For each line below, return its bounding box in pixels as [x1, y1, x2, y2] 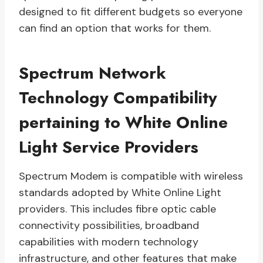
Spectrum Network [19, 61, 166, 86]
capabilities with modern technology [19, 235, 198, 249]
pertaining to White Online [19, 110, 228, 135]
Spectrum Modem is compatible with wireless [19, 169, 243, 184]
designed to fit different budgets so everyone [19, 5, 242, 19]
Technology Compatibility [19, 86, 217, 110]
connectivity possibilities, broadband [19, 218, 199, 233]
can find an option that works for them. [19, 21, 211, 36]
